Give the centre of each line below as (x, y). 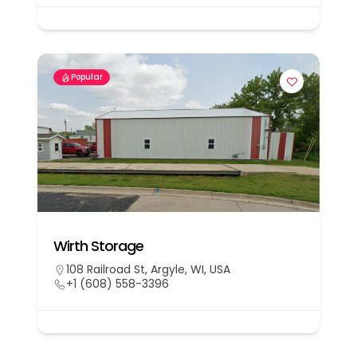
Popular (87, 77)
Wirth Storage (98, 246)
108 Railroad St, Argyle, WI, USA (148, 270)
